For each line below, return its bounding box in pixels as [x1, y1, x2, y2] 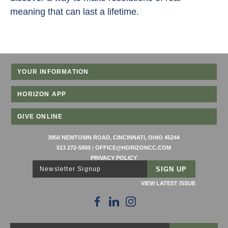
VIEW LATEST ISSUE [141, 180, 195, 187]
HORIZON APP [17, 91, 67, 98]
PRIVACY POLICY [91, 155, 137, 161]
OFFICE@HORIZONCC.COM [95, 145, 172, 151]
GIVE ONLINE [17, 113, 63, 121]
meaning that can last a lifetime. [10, 7, 139, 17]
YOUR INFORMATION [17, 68, 89, 76]
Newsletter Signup [40, 165, 101, 173]
